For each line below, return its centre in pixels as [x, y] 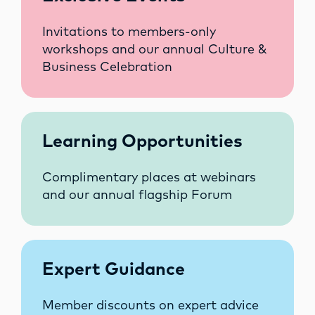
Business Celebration [107, 68]
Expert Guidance [114, 270]
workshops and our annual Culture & [155, 50]
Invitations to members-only [129, 33]
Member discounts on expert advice [150, 306]
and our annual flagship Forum [137, 196]
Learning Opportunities [142, 142]
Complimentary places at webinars [149, 178]
